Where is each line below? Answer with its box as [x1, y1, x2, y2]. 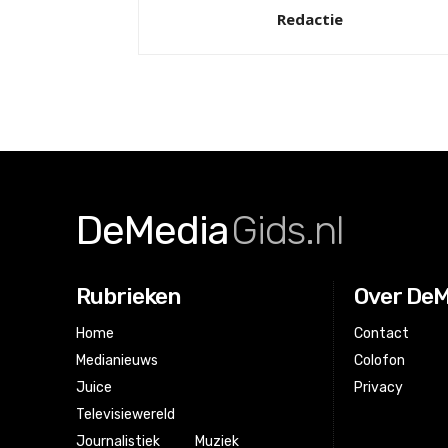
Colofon [354, 352, 406, 370]
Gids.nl [231, 207, 344, 255]
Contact [354, 325, 410, 343]
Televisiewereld [76, 406, 175, 424]
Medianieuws [76, 352, 158, 370]
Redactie [277, 9, 343, 30]
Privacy [354, 379, 404, 397]
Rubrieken [76, 282, 181, 311]
